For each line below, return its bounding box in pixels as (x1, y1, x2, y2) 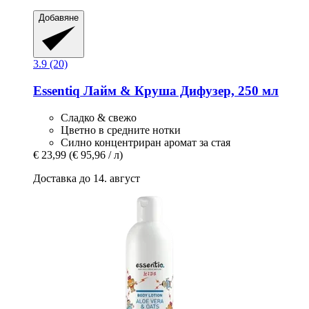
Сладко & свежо (61, 111, 137, 123)
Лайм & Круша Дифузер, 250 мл (80, 83, 279, 98)
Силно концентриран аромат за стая (61, 136, 230, 148)
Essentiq (33, 83, 80, 98)
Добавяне (39, 12, 79, 23)
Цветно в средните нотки (61, 123, 181, 136)
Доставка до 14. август (33, 172, 140, 184)
